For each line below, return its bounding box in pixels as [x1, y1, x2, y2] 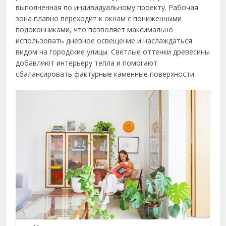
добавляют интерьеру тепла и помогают [16, 58, 158, 68]
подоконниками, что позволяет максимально [16, 25, 174, 35]
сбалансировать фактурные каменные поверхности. [16, 69, 196, 79]
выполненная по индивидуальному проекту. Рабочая [16, 3, 199, 13]
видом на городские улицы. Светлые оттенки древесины [16, 47, 210, 57]
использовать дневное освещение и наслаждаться [16, 36, 193, 46]
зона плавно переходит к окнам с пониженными [16, 14, 182, 24]
